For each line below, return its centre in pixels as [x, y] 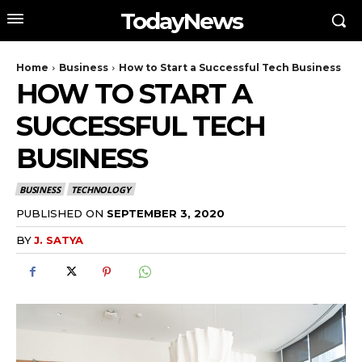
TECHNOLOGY [101, 190]
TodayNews [181, 21]
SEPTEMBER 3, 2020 [166, 213]
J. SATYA [59, 240]
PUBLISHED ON [60, 213]
